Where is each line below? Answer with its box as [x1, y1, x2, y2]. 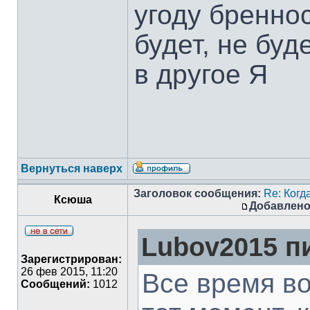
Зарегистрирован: [21, 253, 122, 265]
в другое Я [134, 59, 268, 89]
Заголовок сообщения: [134, 188, 261, 199]
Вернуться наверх [21, 163, 122, 174]
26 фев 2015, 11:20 [21, 266, 118, 277]
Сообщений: [21, 278, 90, 290]
